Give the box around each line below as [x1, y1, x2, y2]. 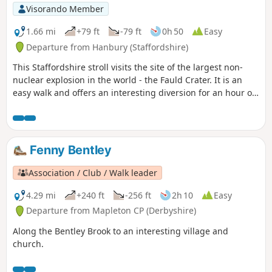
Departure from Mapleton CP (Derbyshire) [26, 205, 196, 217]
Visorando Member [25, 2, 104, 15]
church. [13, 238, 44, 250]
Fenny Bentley [27, 143, 112, 158]
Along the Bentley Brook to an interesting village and [13, 225, 228, 237]
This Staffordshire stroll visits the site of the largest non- [13, 61, 243, 73]
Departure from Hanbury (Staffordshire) [26, 41, 188, 53]
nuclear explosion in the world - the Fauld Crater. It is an [13, 74, 242, 86]
